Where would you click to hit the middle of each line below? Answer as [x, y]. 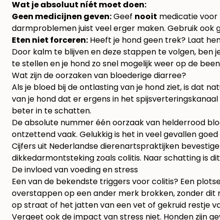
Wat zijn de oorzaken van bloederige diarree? [99, 76]
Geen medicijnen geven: [62, 17]
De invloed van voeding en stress [75, 170]
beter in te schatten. [52, 111]
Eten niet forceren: [50, 40]
